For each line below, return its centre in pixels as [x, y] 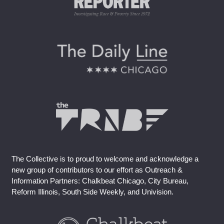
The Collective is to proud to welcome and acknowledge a [105, 158]
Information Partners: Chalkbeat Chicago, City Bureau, [100, 180]
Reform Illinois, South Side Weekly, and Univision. [92, 191]
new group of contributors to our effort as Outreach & [97, 169]
